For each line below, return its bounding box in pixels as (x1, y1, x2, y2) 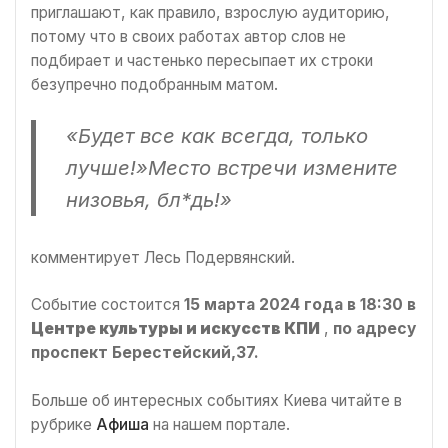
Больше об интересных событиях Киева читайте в (31, 390, 402, 410)
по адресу (333, 319, 416, 339)
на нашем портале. (149, 414, 290, 434)
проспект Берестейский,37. (31, 343, 259, 363)
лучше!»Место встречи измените (66, 154, 398, 180)
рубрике (31, 414, 96, 434)
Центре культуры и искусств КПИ (31, 319, 320, 339)
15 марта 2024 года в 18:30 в (184, 295, 416, 315)
